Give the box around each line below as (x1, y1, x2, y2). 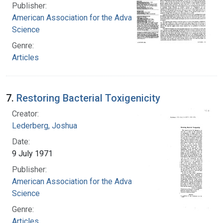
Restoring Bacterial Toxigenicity (16, 92, 160, 104)
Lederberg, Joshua (12, 120, 77, 130)
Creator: (12, 109, 39, 118)
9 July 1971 (12, 148, 53, 158)
